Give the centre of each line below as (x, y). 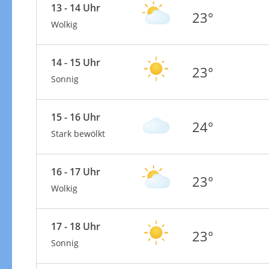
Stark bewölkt (78, 133)
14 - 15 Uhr (75, 62)
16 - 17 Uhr (75, 171)
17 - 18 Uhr (75, 226)
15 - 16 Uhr (75, 117)
